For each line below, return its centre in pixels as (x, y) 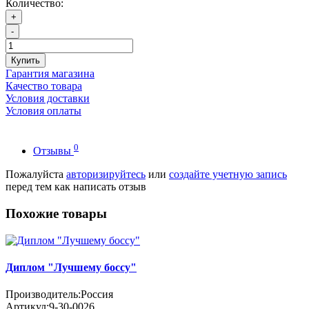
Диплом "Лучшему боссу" (71, 267)
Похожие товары (56, 213)
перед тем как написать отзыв (76, 187)
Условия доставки (48, 98)
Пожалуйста (36, 175)
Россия (97, 295)
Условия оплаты (43, 110)
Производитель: (43, 295)
